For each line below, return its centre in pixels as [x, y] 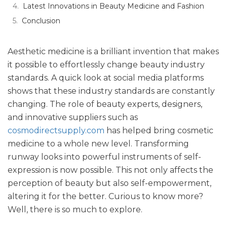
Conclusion [41, 21]
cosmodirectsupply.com [56, 130]
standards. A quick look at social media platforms [106, 78]
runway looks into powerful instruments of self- [104, 157]
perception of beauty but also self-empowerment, [109, 183]
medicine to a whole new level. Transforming [98, 144]
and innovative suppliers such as [73, 117]
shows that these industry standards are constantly [111, 91]
